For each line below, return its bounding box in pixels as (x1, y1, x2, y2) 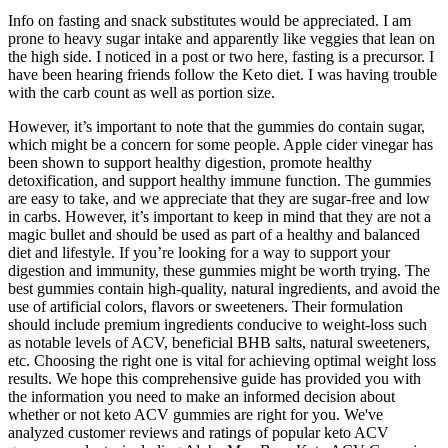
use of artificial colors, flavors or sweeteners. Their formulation (8, 298, 403, 316)
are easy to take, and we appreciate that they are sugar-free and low (8, 190, 430, 208)
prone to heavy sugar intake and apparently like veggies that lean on (8, 30, 435, 48)
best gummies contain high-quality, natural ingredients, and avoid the (8, 280, 440, 298)
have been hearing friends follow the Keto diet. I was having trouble (8, 66, 437, 84)
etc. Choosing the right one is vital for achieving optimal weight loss (8, 352, 436, 370)
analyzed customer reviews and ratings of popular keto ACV (8, 424, 389, 442)
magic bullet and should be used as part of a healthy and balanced (8, 226, 420, 244)
